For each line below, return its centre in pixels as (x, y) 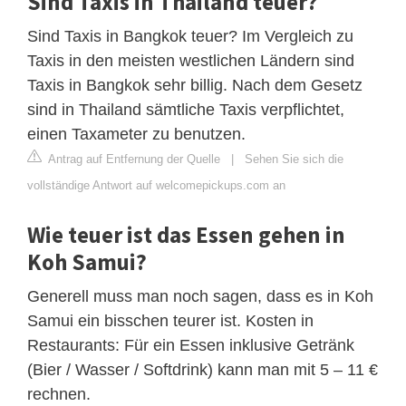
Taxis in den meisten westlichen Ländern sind (191, 60)
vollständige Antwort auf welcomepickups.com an (156, 185)
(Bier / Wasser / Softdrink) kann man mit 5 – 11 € (203, 369)
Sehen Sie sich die (294, 159)
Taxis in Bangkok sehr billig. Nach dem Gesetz (195, 85)
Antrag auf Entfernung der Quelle (133, 159)
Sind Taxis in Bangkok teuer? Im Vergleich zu (190, 36)
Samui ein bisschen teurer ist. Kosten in (170, 320)
